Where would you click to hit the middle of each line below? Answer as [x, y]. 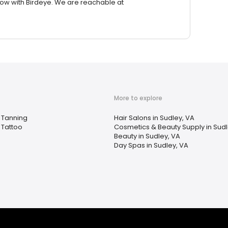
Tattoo [12, 127]
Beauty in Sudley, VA [147, 136]
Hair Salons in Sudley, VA [154, 118]
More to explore [138, 98]
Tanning [14, 118]
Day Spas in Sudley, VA [151, 146]
